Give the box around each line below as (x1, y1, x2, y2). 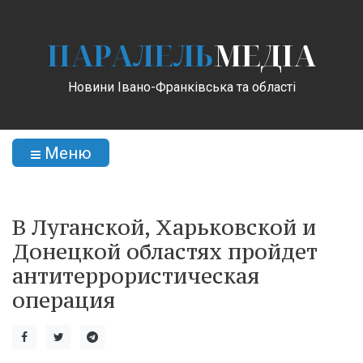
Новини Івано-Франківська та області (67, 79, 296, 95)
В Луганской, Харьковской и (12, 213, 316, 241)
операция (12, 286, 115, 314)
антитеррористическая (12, 262, 259, 289)
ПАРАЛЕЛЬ (47, 34, 213, 75)
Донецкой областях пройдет (12, 237, 318, 265)
